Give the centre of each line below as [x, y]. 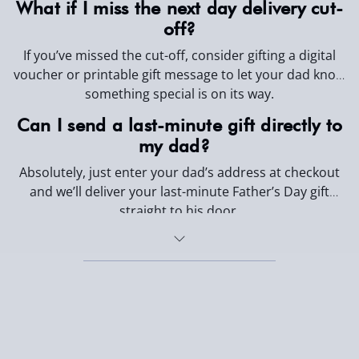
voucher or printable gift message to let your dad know [179, 75]
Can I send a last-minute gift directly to [179, 125]
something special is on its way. [179, 94]
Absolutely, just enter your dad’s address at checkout [179, 172]
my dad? [179, 145]
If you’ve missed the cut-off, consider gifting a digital [179, 56]
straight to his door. [179, 210]
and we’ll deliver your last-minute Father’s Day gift [179, 191]
